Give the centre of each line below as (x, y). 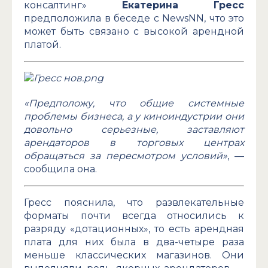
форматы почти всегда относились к (134, 216)
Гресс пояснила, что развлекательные (134, 203)
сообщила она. (60, 169)
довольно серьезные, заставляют (134, 130)
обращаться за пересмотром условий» (126, 156)
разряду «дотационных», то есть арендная (134, 229)
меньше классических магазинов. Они (134, 255)
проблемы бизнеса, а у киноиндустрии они (134, 117)
